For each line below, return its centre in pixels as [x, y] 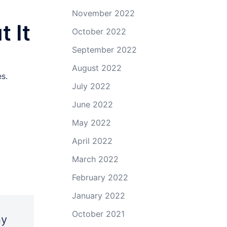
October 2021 [98, 214]
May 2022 [91, 122]
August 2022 [97, 68]
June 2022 [92, 104]
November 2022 [103, 13]
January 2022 [99, 195]
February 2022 [100, 177]
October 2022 [99, 31]
